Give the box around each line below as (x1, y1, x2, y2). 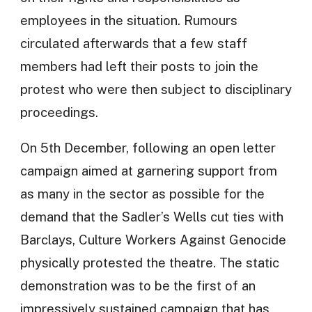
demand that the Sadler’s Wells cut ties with (19, 209, 283, 225)
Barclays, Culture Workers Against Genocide (19, 232, 286, 248)
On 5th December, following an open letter (19, 140, 276, 156)
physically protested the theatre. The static (19, 255, 279, 271)
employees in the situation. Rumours (19, 12, 237, 28)
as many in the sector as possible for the (19, 186, 265, 202)
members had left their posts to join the (19, 58, 258, 74)
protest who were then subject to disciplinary (19, 81, 292, 97)
